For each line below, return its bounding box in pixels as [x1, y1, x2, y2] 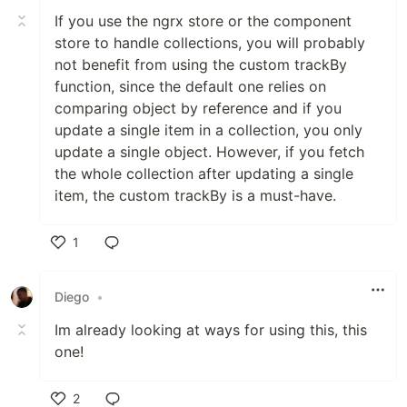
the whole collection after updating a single [55, 164, 353, 183]
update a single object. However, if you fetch [55, 142, 364, 161]
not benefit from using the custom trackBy [55, 55, 347, 74]
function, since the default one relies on [55, 76, 326, 95]
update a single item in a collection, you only [55, 120, 362, 139]
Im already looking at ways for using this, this [55, 320, 367, 339]
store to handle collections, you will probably [55, 33, 365, 52]
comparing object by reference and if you [55, 98, 342, 117]
